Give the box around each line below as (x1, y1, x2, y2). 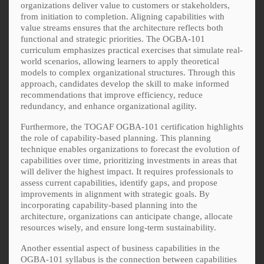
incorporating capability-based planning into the (21, 200, 197, 210)
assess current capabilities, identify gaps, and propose (21, 177, 217, 187)
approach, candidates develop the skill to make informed (21, 78, 229, 88)
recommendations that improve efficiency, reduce (21, 90, 203, 100)
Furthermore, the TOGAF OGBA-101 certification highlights (21, 121, 243, 131)
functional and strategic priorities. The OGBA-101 (21, 34, 205, 44)
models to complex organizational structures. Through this (21, 67, 235, 77)
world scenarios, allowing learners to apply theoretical (21, 56, 219, 66)
